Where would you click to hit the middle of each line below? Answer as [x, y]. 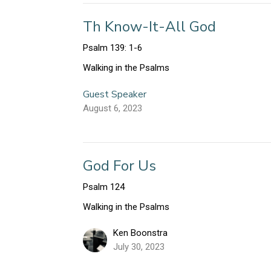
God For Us [120, 165]
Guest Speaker [115, 94]
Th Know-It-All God [150, 26]
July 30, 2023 [139, 247]
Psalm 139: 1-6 [113, 47]
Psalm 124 [104, 187]
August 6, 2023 [113, 108]
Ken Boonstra [141, 233]
